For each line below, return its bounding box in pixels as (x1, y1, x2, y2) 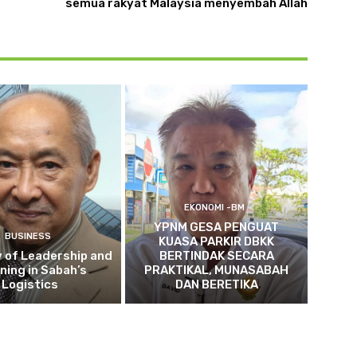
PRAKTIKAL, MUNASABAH (144, 262, 289, 277)
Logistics (2, 277, 59, 292)
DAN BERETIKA (175, 277, 258, 292)
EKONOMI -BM (184, 202, 245, 213)
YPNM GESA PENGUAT (154, 219, 280, 234)
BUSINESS (5, 230, 52, 241)
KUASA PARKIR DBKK (159, 233, 275, 249)
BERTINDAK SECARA (159, 248, 274, 263)
